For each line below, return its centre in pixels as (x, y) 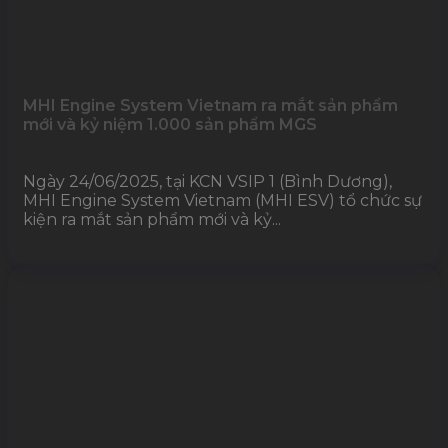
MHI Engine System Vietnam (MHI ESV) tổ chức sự (222, 200)
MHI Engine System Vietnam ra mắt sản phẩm (210, 105)
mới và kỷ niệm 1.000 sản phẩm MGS (170, 124)
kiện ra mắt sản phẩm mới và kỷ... (152, 219)
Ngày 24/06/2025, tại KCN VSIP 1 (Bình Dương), (207, 181)
